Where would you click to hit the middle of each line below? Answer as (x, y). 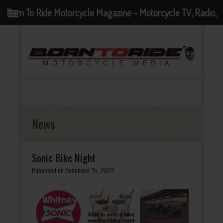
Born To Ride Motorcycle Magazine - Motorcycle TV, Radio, (111, 12)
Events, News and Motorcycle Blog (111, 37)
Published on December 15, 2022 (73, 170)
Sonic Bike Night (64, 157)
